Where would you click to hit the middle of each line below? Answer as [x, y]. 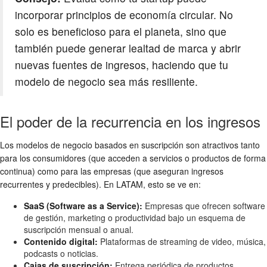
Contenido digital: [61, 241]
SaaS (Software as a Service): [83, 205]
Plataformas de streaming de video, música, [182, 241]
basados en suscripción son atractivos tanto [176, 145]
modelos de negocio [54, 145]
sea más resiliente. [152, 81]
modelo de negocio [60, 81]
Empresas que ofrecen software [204, 205]
